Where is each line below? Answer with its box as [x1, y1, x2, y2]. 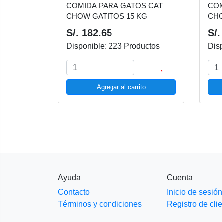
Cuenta [167, 173, 193, 182]
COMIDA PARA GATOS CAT [66, 1, 163, 10]
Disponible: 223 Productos [66, 42, 160, 50]
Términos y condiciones [58, 200, 142, 209]
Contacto [58, 188, 90, 197]
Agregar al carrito [97, 83, 146, 91]
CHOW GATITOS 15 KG [66, 12, 147, 20]
